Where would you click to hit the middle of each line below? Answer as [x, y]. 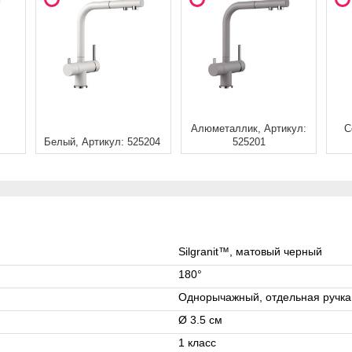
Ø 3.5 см [200, 320]
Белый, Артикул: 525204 [102, 143]
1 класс [197, 343]
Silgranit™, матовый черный [250, 251]
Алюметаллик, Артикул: [249, 129]
